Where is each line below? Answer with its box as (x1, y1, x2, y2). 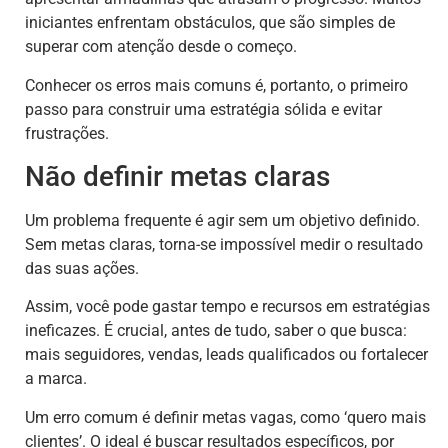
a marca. (25, 369, 87, 389)
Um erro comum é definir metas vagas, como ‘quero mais (25, 407, 426, 427)
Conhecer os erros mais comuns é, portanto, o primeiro (25, 75, 408, 95)
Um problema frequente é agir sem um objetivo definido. (25, 210, 420, 230)
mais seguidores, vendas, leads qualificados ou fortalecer (25, 345, 428, 365)
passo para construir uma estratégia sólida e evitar (25, 99, 382, 119)
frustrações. (25, 123, 109, 143)
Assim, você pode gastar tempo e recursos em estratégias (25, 297, 430, 317)
